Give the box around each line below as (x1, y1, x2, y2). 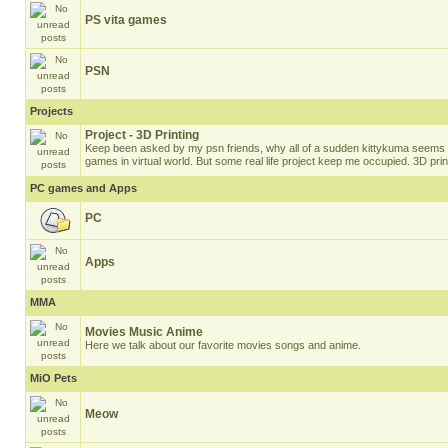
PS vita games (85, 13, 167, 27)
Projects (30, 105, 73, 117)
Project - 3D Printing (85, 128, 199, 142)
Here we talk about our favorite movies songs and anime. (85, 339, 361, 351)
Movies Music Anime (85, 325, 203, 339)
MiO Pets (30, 372, 77, 384)
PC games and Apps (30, 182, 137, 194)
